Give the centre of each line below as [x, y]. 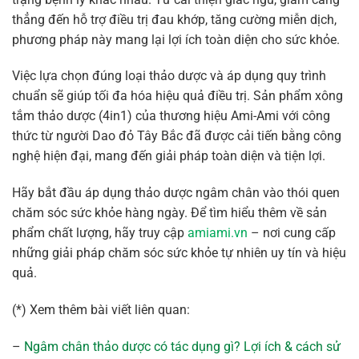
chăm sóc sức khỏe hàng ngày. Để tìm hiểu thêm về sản [169, 213]
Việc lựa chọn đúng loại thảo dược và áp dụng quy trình [169, 76]
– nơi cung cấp [292, 233]
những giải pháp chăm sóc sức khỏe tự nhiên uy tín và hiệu [179, 253]
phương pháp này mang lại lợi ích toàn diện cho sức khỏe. [176, 39]
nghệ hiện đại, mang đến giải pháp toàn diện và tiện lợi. [169, 156]
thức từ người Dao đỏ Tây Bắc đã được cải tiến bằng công [177, 136]
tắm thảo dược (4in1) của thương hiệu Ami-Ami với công [171, 116]
